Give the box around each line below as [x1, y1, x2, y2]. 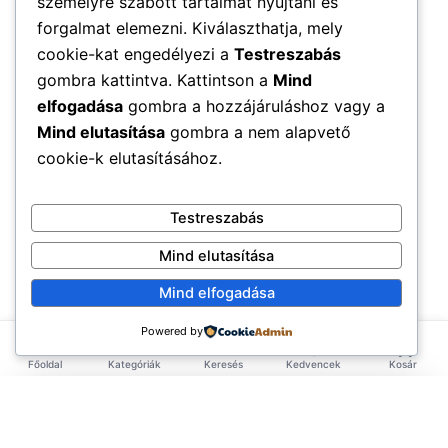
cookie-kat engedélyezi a [37, 44, 234, 65]
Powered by [140, 324, 203, 338]
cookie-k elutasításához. [37, 148, 222, 169]
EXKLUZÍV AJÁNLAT [50, 403, 179, 418]
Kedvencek [286, 357, 342, 370]
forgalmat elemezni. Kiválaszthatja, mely [37, 18, 343, 39]
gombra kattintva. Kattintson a [37, 70, 273, 91]
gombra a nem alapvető [165, 122, 351, 143]
